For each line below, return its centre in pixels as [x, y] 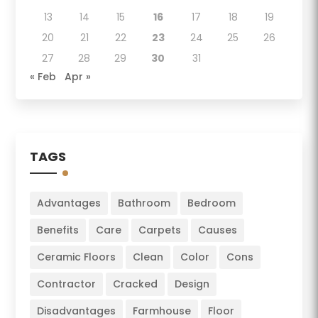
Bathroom [144, 203]
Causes [218, 230]
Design [192, 284]
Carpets [160, 230]
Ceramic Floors [77, 257]
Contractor [67, 284]
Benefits [58, 230]
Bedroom [212, 203]
